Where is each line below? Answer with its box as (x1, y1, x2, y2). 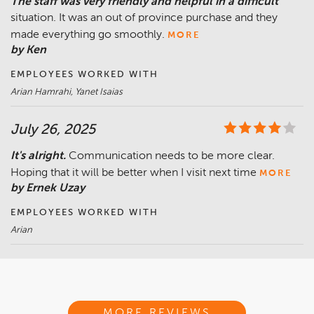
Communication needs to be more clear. (69, 151, 275, 163)
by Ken (11, 45, 46, 57)
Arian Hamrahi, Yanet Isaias (11, 88, 123, 97)
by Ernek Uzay (11, 183, 85, 195)
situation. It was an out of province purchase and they (11, 13, 278, 25)
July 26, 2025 (11, 123, 95, 138)
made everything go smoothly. (11, 29, 165, 41)
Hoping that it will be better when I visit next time (11, 168, 259, 179)
